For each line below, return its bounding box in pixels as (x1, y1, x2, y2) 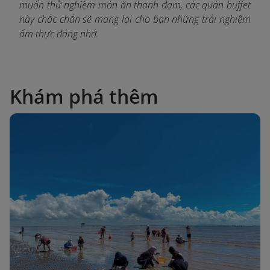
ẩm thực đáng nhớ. (19, 27, 99, 41)
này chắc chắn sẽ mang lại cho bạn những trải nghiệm (19, 13, 251, 27)
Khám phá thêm (10, 83, 159, 110)
